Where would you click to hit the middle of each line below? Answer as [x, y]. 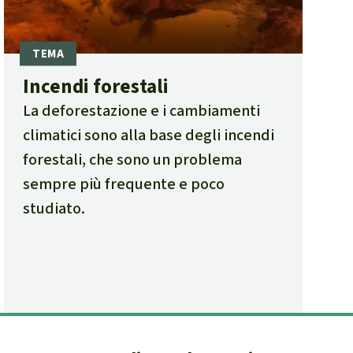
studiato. [54, 209]
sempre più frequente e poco [124, 184]
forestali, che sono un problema [133, 160]
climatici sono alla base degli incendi [149, 136]
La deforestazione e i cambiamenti [142, 111]
